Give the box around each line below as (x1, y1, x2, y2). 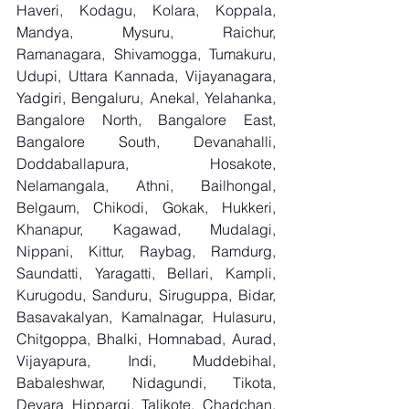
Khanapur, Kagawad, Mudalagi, (16, 220, 276, 238)
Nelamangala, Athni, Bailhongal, (16, 176, 276, 194)
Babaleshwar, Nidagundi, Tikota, (16, 373, 276, 392)
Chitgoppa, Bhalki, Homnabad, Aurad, (16, 330, 276, 348)
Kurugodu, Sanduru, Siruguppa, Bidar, (16, 286, 276, 304)
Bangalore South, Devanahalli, (16, 132, 276, 151)
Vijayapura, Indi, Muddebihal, (16, 351, 276, 370)
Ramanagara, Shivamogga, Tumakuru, (16, 45, 276, 63)
